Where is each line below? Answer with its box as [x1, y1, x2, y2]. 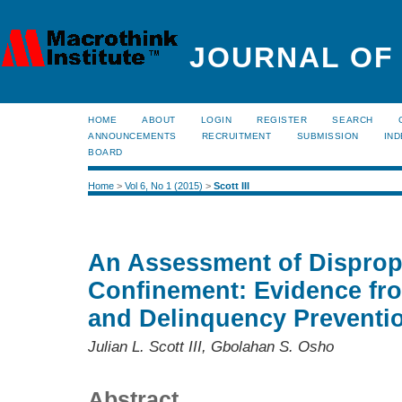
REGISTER [257, 115, 308, 125]
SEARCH [332, 115, 373, 125]
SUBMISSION [296, 131, 359, 141]
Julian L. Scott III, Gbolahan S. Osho [88, 337, 334, 356]
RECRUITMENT [201, 131, 272, 141]
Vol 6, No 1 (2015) [125, 180, 203, 192]
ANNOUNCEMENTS [88, 131, 177, 141]
